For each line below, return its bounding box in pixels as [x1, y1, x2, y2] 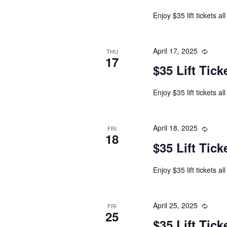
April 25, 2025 [153, 200, 198, 210]
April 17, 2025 [153, 45, 198, 56]
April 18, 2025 [153, 123, 198, 133]
